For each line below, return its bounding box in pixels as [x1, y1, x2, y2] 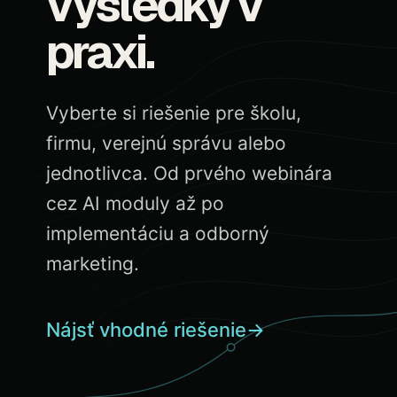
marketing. [46, 253, 139, 275]
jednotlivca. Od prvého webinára [46, 162, 332, 184]
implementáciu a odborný [46, 222, 269, 245]
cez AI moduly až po [46, 192, 224, 214]
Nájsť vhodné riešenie [46, 317, 246, 341]
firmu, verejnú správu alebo [46, 132, 286, 154]
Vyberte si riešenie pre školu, [46, 102, 301, 124]
